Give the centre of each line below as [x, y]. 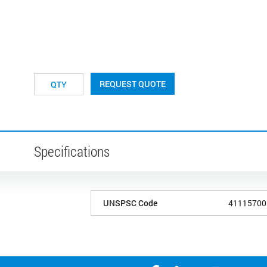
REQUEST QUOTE [133, 83]
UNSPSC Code [130, 203]
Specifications [72, 151]
